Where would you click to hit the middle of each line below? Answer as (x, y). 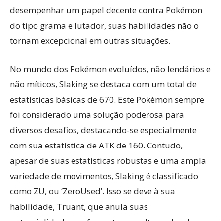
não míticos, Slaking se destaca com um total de (103, 84)
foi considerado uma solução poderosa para (97, 115)
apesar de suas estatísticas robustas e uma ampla (108, 161)
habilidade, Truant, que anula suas (79, 206)
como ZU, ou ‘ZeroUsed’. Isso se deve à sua (92, 191)
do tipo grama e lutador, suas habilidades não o (104, 25)
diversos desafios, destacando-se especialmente (103, 130)
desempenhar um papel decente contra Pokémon (106, 10)
